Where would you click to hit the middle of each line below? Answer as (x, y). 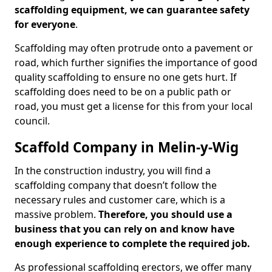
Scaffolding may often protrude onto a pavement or (134, 48)
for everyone (45, 24)
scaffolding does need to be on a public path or (123, 92)
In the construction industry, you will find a (113, 171)
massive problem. (56, 214)
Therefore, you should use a (165, 214)
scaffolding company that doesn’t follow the (116, 185)
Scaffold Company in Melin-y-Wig (127, 147)
